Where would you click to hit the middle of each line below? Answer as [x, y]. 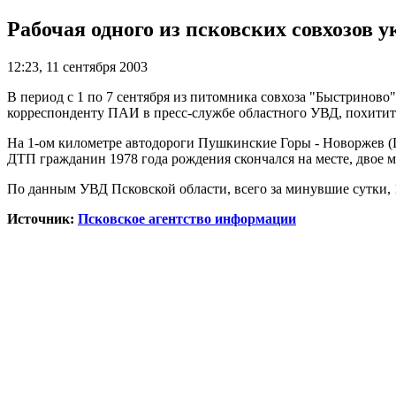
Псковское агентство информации [187, 218]
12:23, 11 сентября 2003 [77, 66]
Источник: [42, 218]
